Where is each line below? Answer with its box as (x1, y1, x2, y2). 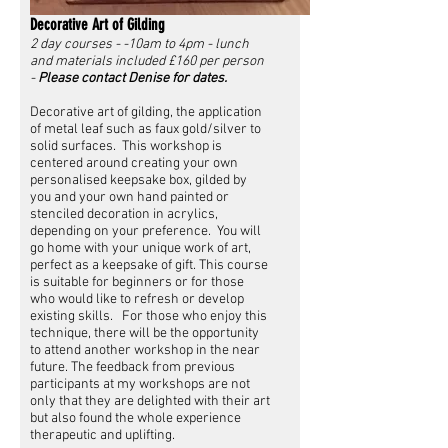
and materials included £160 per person (30, 52, 264, 70)
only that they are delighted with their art (30, 392, 270, 410)
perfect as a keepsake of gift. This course (30, 256, 268, 274)
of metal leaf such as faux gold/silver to (30, 120, 261, 138)
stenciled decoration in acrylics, (30, 205, 218, 223)
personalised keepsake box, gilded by (30, 171, 247, 189)
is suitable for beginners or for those (30, 273, 244, 291)
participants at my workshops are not (30, 375, 250, 393)
